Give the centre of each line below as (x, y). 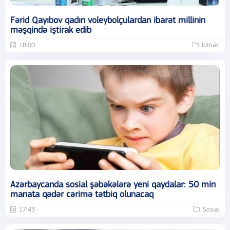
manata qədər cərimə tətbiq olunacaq (82, 195)
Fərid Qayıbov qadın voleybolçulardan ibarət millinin (108, 21)
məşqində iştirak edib (51, 31)
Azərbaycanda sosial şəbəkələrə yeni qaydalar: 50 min (113, 185)
